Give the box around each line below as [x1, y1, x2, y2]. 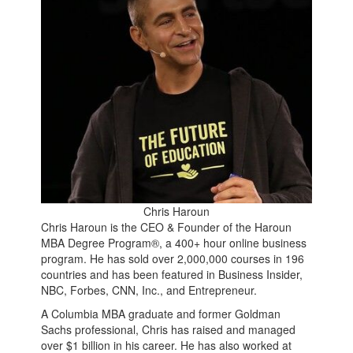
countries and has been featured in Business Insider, [41, 266, 303, 283]
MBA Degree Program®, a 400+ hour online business [41, 235, 307, 251]
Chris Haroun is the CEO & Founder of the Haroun [41, 219, 292, 236]
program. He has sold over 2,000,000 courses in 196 [41, 251, 305, 267]
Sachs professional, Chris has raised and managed [41, 321, 296, 338]
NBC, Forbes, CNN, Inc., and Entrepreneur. [41, 282, 258, 299]
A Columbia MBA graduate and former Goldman [41, 306, 281, 322]
